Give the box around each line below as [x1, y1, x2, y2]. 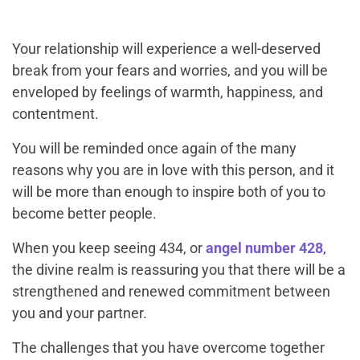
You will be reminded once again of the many [12, 140, 297, 157]
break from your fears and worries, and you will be [12, 62, 328, 80]
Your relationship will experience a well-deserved [12, 40, 321, 58]
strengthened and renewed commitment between [12, 283, 330, 301]
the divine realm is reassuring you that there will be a [12, 261, 346, 279]
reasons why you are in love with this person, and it [12, 162, 334, 179]
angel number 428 [206, 239, 323, 257]
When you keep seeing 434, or [12, 239, 206, 257]
